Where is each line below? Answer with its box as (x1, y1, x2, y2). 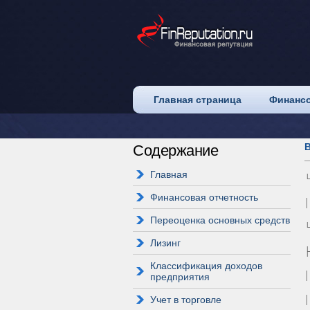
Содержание (133, 142, 218, 159)
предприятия (150, 271, 210, 282)
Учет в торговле (150, 294, 221, 305)
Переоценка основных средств (150, 215, 290, 226)
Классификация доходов (150, 260, 262, 271)
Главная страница (154, 94, 241, 105)
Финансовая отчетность (150, 192, 258, 203)
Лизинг (150, 237, 181, 248)
